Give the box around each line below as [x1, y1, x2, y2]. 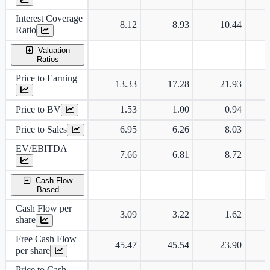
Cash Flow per [16, 203, 72, 214]
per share [16, 245, 50, 256]
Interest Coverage [16, 13, 83, 24]
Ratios [36, 55, 59, 64]
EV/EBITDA [16, 143, 67, 154]
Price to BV [16, 104, 61, 115]
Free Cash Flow [16, 234, 77, 245]
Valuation [37, 46, 70, 55]
